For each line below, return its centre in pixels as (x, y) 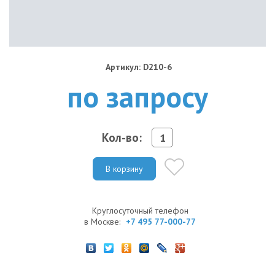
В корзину (124, 168)
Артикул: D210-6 (138, 67)
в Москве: (103, 221)
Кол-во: (122, 137)
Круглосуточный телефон (140, 210)
